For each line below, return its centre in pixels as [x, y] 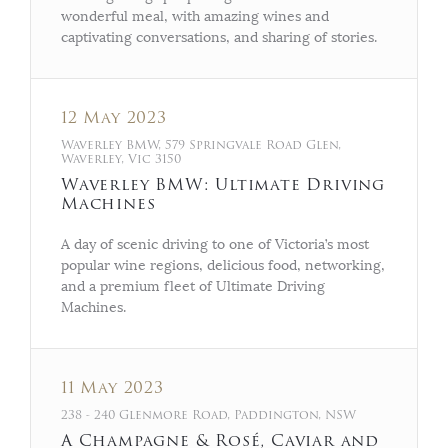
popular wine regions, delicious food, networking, [223, 265]
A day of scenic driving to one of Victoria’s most [215, 244]
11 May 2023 [112, 387]
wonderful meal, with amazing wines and [195, 16]
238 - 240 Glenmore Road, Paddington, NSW [210, 414]
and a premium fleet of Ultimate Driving [193, 286]
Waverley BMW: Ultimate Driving [223, 184]
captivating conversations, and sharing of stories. [219, 37]
